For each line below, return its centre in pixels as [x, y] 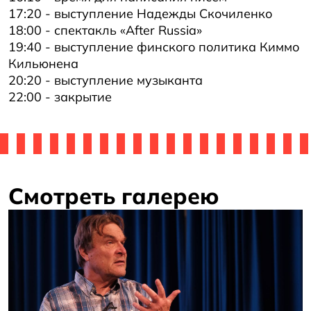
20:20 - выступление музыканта [106, 80]
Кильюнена [43, 64]
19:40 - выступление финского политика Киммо [154, 47]
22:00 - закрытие [60, 97]
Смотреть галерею [114, 196]
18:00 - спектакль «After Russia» [105, 30]
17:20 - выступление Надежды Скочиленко [140, 14]
